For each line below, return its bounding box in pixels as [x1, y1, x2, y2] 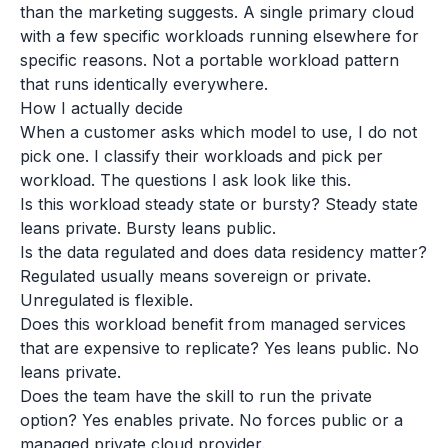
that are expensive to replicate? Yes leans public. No [20, 338, 419, 358]
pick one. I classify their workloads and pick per [20, 146, 383, 166]
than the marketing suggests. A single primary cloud [20, 2, 414, 22]
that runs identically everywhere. [20, 74, 268, 94]
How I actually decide [20, 98, 183, 118]
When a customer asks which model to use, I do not [20, 122, 417, 142]
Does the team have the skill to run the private [20, 386, 372, 406]
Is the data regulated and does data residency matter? [20, 242, 427, 262]
